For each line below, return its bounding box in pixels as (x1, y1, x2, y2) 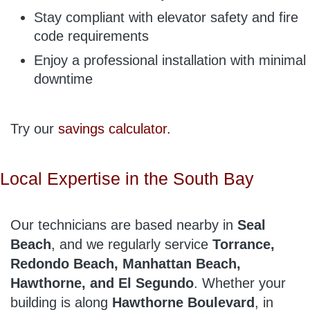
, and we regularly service (51, 237, 212, 253)
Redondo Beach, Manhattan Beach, (10, 256, 241, 272)
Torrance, (212, 237, 275, 253)
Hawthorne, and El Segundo (10, 275, 194, 291)
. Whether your (194, 275, 286, 291)
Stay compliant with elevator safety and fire (34, 9, 298, 25)
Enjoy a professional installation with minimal (34, 52, 306, 68)
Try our (10, 121, 58, 137)
